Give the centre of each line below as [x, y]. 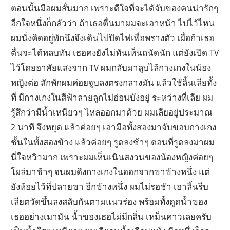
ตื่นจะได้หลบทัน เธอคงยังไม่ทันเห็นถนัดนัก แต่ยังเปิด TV [115, 52]
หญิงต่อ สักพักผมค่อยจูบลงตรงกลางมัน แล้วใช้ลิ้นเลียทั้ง [114, 82]
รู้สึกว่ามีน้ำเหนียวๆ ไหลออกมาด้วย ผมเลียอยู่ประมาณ [112, 112]
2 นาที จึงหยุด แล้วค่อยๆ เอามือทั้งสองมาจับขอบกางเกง [114, 127]
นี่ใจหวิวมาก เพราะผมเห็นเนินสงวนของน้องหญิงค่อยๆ [112, 157]
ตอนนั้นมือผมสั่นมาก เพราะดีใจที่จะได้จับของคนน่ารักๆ [115, 8]
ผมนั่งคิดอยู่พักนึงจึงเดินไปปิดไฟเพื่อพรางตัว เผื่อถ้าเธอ [113, 37]
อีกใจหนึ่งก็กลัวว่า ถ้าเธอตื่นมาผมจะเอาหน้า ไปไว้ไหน [113, 23]
